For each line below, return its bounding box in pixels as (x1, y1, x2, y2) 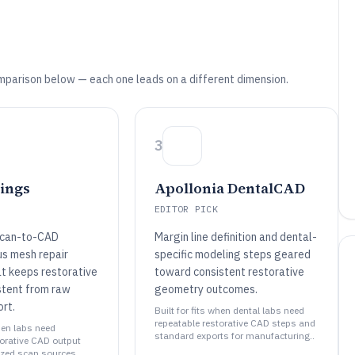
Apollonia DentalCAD (154, 178, 305, 198)
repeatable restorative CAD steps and (154, 317, 315, 329)
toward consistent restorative (154, 265, 304, 279)
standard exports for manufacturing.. (154, 330, 315, 342)
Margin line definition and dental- (154, 230, 317, 244)
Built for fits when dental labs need (154, 304, 304, 316)
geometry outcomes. (154, 282, 258, 296)
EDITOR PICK (154, 203, 219, 215)
